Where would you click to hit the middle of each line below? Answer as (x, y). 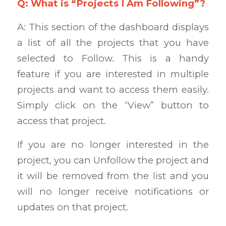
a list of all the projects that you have (113, 43)
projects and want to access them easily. (113, 90)
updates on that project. (72, 207)
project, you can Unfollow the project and (113, 160)
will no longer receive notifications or (113, 191)
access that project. (61, 121)
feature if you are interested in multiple (113, 74)
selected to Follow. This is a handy (113, 58)
